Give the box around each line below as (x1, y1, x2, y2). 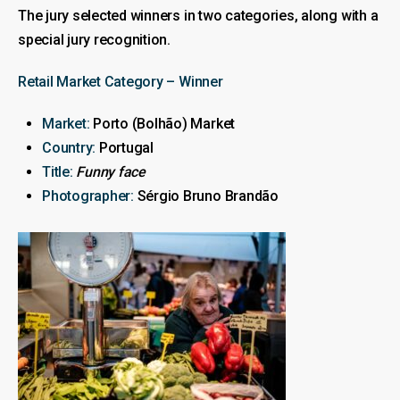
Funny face (76, 162, 146, 180)
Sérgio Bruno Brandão (133, 187, 279, 204)
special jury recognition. (18, 30, 171, 48)
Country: (42, 138, 96, 156)
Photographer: (42, 187, 134, 204)
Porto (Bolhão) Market (89, 114, 236, 132)
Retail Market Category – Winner (18, 72, 223, 90)
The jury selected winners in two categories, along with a (18, 6, 379, 24)
